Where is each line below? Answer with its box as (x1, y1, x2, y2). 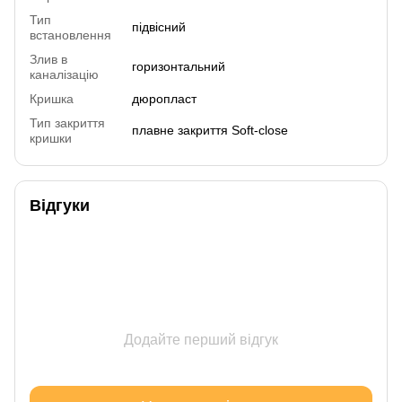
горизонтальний (132, 58, 225, 74)
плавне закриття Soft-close (132, 122, 288, 137)
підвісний (132, 19, 186, 34)
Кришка (30, 91, 74, 106)
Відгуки (30, 196, 90, 214)
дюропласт (132, 91, 197, 106)
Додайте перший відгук (124, 331, 278, 347)
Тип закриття (30, 115, 105, 130)
